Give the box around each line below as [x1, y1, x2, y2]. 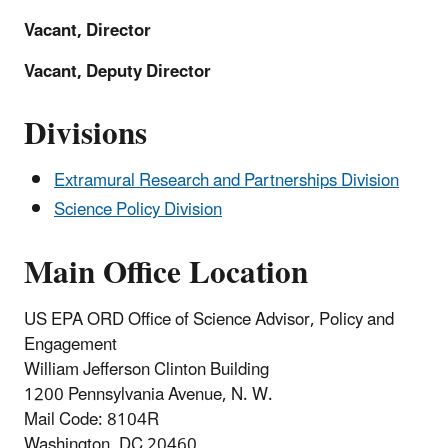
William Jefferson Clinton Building [24, 351, 269, 388]
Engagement [24, 326, 117, 363]
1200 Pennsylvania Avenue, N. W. [24, 376, 273, 413]
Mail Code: [24, 401, 103, 438]
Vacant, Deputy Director [24, 53, 211, 90]
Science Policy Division [54, 192, 222, 229]
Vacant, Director [24, 12, 151, 49]
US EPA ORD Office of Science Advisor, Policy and [24, 301, 394, 338]
